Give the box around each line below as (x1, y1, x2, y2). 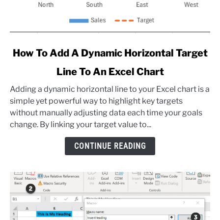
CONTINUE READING (74, 141, 146, 151)
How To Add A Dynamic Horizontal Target (12, 47, 208, 59)
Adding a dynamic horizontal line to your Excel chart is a (10, 84, 210, 94)
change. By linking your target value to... (10, 120, 151, 130)
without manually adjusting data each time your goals (10, 108, 202, 118)
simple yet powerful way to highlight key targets (10, 96, 183, 106)
